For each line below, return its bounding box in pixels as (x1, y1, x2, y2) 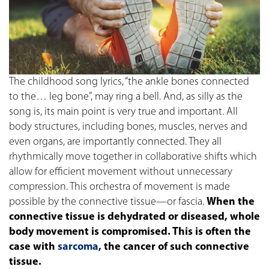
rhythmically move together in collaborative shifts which (9, 151, 257, 163)
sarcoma (58, 241, 98, 253)
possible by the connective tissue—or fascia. (9, 196, 207, 208)
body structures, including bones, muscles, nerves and (9, 121, 247, 133)
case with (9, 241, 58, 253)
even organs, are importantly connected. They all (9, 136, 222, 148)
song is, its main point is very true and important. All (9, 106, 238, 118)
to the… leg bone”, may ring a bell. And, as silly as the (9, 91, 243, 103)
